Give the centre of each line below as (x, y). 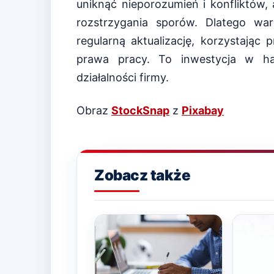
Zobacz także (143, 175)
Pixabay (203, 110)
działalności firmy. (123, 77)
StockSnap (140, 110)
